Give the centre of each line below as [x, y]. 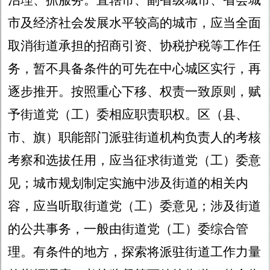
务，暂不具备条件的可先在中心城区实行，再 [135, 69]
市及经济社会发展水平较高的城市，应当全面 [135, 23]
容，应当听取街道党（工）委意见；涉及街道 [135, 206]
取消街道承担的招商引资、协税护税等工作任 [135, 46]
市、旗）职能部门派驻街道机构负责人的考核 [135, 138]
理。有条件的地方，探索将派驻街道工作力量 [135, 252]
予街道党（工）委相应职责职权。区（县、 [128, 115]
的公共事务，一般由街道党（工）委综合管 [128, 229]
